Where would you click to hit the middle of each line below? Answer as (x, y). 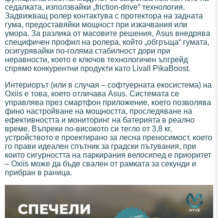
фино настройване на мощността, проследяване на (99, 111)
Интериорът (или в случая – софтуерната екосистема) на (108, 85)
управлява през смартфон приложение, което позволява (108, 103)
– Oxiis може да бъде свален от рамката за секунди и (100, 164)
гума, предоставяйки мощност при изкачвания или (96, 25)
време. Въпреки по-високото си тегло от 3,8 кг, (88, 129)
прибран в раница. (38, 173)
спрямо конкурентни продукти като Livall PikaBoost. (98, 69)
